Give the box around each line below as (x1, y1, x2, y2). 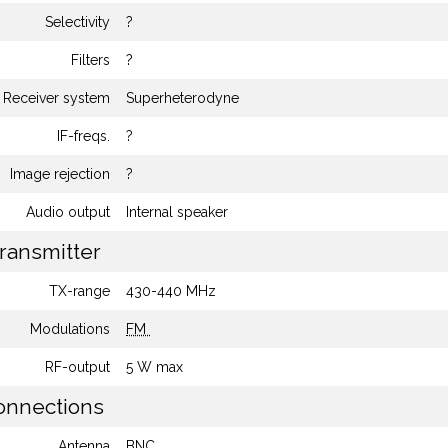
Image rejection (10, 166, 110, 182)
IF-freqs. (57, 128, 110, 144)
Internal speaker (126, 204, 228, 220)
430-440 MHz (126, 283, 216, 299)
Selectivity (45, 14, 110, 30)
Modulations (30, 321, 110, 337)
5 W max (126, 359, 183, 375)
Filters (71, 52, 110, 68)
